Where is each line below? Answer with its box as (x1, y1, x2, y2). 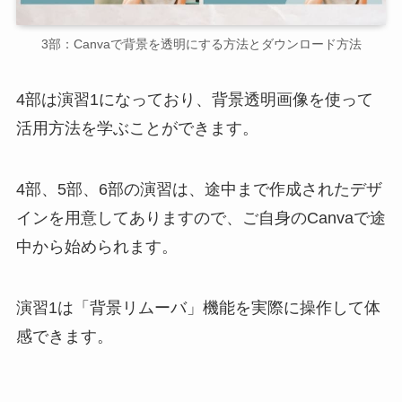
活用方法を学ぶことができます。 (15, 118, 258, 137)
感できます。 (15, 327, 113, 345)
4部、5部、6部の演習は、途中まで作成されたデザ (15, 179, 382, 198)
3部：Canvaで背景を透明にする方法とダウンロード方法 (40, 37, 362, 52)
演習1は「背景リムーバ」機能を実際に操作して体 (15, 298, 380, 317)
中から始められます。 (15, 237, 178, 256)
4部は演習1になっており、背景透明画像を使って (15, 90, 373, 109)
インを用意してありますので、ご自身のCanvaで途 (15, 208, 386, 227)
